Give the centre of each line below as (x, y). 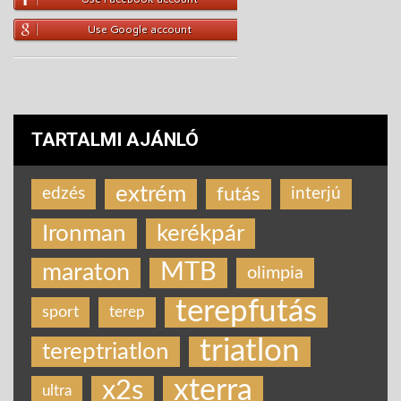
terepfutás (246, 312)
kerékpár (200, 234)
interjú (316, 194)
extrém (151, 194)
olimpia (275, 273)
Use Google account (139, 30)
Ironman (84, 234)
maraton (86, 273)
